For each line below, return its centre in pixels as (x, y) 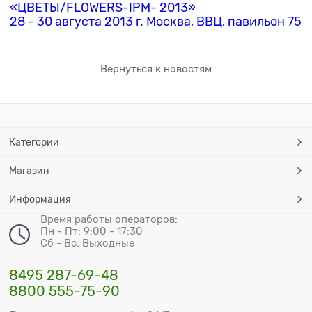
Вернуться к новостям (156, 69)
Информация (40, 199)
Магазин (30, 170)
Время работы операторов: (109, 219)
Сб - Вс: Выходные (88, 243)
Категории (34, 142)
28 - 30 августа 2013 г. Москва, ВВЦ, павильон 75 (156, 21)
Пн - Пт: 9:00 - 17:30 (92, 231)
